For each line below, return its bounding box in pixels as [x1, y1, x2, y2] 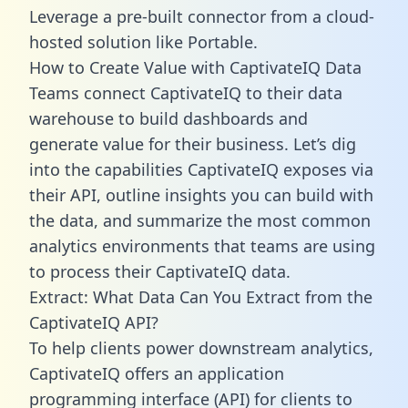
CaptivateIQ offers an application [29, 362, 284, 384]
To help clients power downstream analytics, [29, 336, 373, 359]
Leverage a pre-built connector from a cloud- [29, 5, 374, 27]
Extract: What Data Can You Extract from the [29, 285, 372, 308]
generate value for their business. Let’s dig [29, 132, 356, 155]
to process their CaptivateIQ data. [29, 260, 291, 282]
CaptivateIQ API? [29, 311, 158, 333]
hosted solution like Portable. [29, 30, 258, 53]
